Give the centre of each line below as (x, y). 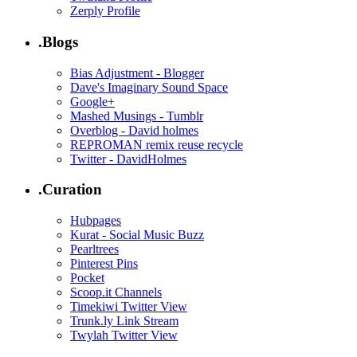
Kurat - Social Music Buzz (137, 235)
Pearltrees (94, 249)
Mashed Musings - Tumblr (137, 116)
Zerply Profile (105, 11)
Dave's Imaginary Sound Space (149, 87)
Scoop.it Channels (116, 292)
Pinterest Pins (104, 264)
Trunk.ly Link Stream (124, 321)
